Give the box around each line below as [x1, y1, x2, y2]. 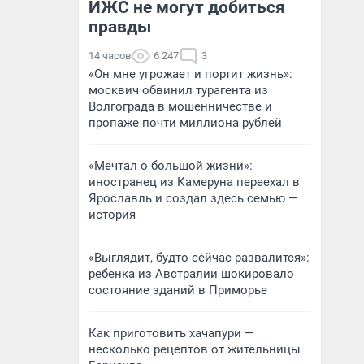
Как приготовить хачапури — [89, 326, 254, 340]
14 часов [89, 50, 131, 62]
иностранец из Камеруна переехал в [89, 175, 300, 189]
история [89, 207, 136, 222]
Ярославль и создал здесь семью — [89, 191, 298, 206]
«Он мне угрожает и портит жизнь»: [89, 67, 292, 81]
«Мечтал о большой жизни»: [89, 158, 253, 173]
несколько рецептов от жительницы [89, 342, 301, 357]
